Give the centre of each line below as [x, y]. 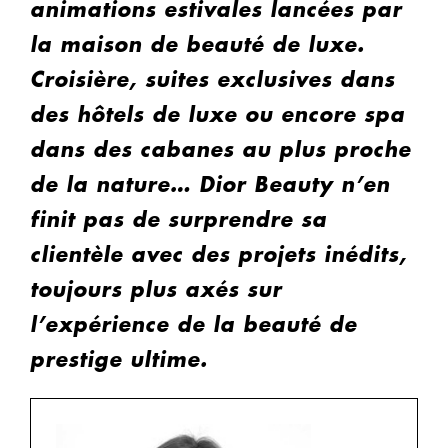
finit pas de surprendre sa [178, 220]
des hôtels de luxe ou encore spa [217, 115]
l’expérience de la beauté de [193, 325]
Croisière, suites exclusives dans [212, 80]
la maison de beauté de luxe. [197, 45]
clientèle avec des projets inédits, [218, 255]
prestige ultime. [119, 360]
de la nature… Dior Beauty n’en [210, 185]
